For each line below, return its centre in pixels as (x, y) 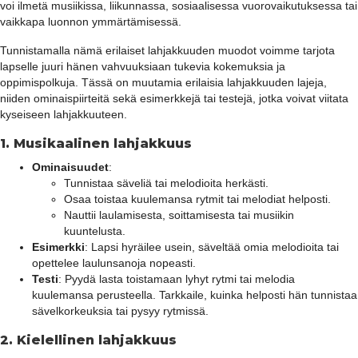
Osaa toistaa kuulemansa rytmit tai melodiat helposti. (197, 199)
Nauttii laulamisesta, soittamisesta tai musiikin (179, 215)
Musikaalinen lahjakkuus (103, 144)
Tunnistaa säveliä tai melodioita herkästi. (166, 183)
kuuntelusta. (95, 231)
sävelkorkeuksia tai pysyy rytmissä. (120, 311)
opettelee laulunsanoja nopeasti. (114, 263)
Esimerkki (58, 247)
